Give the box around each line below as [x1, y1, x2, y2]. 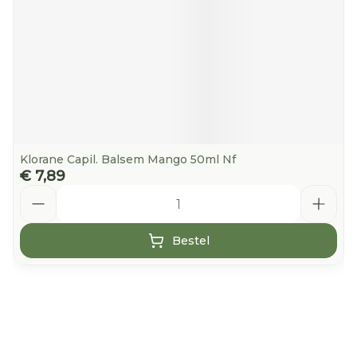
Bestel [171, 233, 210, 248]
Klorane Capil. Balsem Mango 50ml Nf [20, 152, 236, 167]
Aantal [19, 184, 61, 199]
